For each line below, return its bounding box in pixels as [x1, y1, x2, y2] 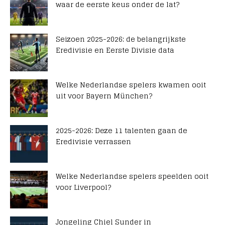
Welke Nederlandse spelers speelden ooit [56, 170, 208, 182]
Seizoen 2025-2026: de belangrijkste [56, 33, 186, 45]
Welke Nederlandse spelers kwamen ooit [56, 78, 206, 91]
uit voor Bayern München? [56, 89, 152, 102]
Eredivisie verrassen [56, 135, 131, 148]
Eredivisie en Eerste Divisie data [56, 44, 174, 56]
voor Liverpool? [56, 181, 111, 193]
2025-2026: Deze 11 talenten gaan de [56, 124, 187, 137]
